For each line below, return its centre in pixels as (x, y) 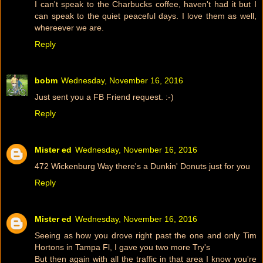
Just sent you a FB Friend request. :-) (104, 97)
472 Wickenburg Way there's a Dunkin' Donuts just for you (142, 166)
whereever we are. (69, 27)
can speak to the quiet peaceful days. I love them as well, (146, 16)
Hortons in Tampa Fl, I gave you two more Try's (122, 247)
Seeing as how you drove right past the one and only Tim (146, 235)
